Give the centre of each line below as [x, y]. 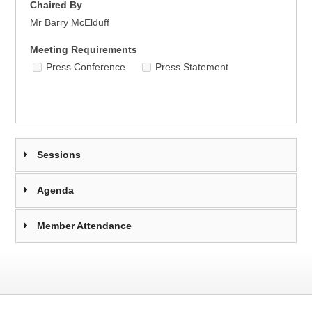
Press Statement [192, 67]
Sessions [59, 155]
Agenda [56, 190]
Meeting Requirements [84, 49]
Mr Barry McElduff [70, 22]
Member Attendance [85, 226]
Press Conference [86, 67]
